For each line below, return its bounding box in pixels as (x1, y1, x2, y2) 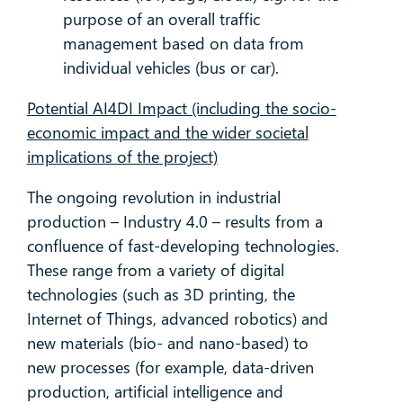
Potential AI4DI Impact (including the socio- (26, 97, 336, 120)
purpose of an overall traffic (62, 8, 260, 31)
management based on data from (62, 32, 304, 55)
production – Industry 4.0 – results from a (26, 210, 323, 233)
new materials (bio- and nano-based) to (26, 332, 309, 354)
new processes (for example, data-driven (26, 356, 314, 379)
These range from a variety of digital (26, 259, 284, 282)
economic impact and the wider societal (26, 121, 309, 144)
